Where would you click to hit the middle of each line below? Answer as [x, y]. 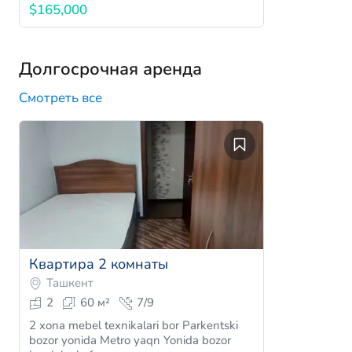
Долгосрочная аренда [110, 70]
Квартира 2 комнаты [99, 264]
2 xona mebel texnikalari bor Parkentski [134, 326]
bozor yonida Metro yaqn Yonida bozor [130, 341]
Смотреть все [60, 98]
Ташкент [70, 283]
